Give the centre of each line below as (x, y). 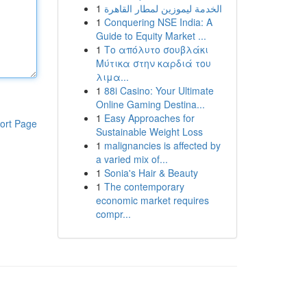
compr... (113, 214)
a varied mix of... (132, 159)
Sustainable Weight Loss (149, 132)
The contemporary (144, 186)
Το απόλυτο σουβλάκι (156, 49)
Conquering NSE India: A (158, 22)
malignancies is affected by (162, 145)
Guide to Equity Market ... (151, 36)
